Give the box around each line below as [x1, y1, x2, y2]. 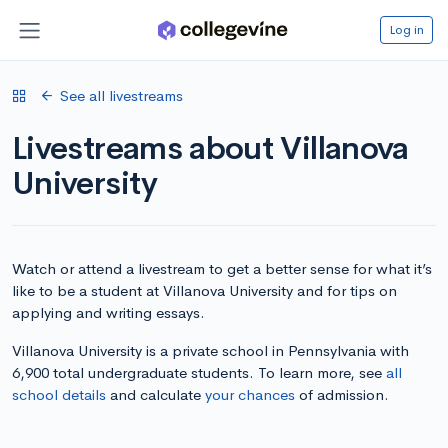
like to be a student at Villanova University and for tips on [12, 280, 397, 300]
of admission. [295, 384, 389, 404]
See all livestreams [60, 85, 183, 105]
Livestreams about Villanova [12, 127, 409, 169]
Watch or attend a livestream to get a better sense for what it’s [12, 258, 432, 278]
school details [12, 384, 106, 404]
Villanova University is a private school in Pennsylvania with [12, 340, 409, 360]
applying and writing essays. [12, 302, 205, 322]
